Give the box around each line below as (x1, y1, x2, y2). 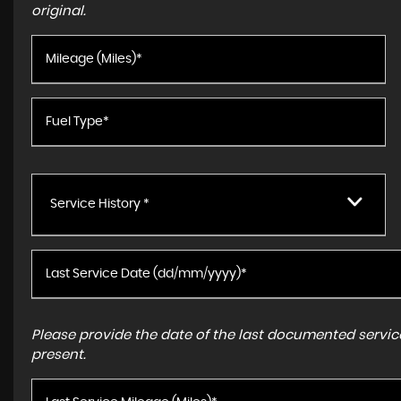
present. (31, 348, 86, 362)
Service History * (50, 198, 149, 210)
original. (31, 4, 86, 18)
